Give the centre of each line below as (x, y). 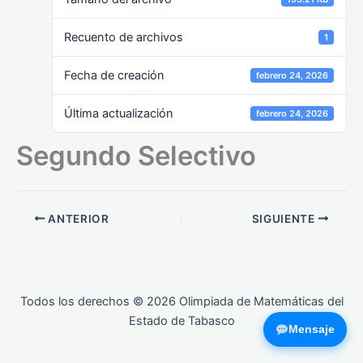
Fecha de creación (115, 75)
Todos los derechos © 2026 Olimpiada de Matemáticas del (181, 302)
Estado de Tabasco (181, 321)
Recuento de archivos (124, 37)
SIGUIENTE (285, 218)
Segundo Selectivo (136, 155)
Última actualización (119, 113)
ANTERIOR (77, 218)
